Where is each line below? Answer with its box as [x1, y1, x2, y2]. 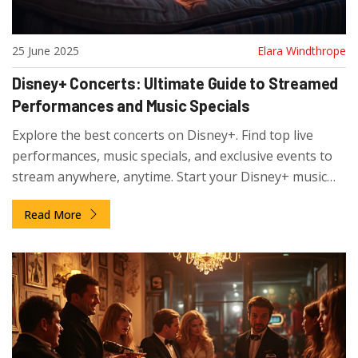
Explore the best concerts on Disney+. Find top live [12, 126, 313, 145]
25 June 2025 [12, 43, 79, 59]
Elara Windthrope [257, 43, 346, 59]
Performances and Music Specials [12, 96, 250, 116]
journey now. [12, 189, 89, 207]
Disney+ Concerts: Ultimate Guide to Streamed [12, 74, 339, 93]
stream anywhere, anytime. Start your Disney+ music [12, 168, 327, 186]
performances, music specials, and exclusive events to [12, 147, 332, 165]
